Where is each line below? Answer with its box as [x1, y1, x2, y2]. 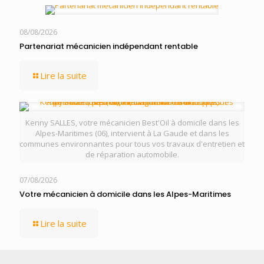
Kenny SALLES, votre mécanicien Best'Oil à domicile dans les [25, 117, 239, 128]
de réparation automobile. [85, 149, 179, 160]
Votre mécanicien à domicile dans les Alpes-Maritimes [19, 189, 231, 200]
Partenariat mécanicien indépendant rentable [19, 41, 198, 52]
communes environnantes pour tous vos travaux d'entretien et [19, 138, 245, 149]
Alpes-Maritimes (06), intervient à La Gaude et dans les [35, 128, 229, 138]
